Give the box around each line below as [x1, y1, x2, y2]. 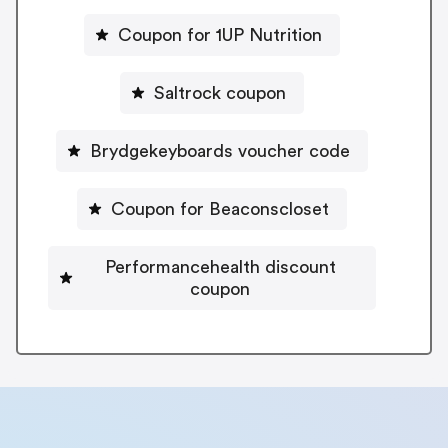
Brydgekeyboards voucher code [90, 141, 350, 160]
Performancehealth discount [104, 257, 336, 276]
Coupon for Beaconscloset [111, 199, 329, 218]
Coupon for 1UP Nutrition [118, 25, 322, 44]
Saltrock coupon [154, 83, 286, 102]
